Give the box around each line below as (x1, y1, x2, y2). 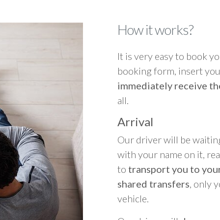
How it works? (117, 21, 193, 38)
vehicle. (117, 192, 149, 204)
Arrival (117, 114, 153, 129)
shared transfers (117, 178, 190, 190)
